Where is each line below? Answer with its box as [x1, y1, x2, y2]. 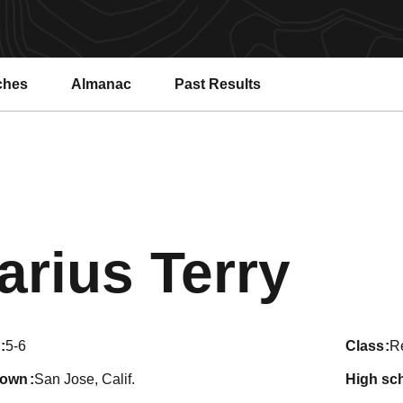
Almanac [71, 76, 131, 92]
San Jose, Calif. [33, 372, 135, 387]
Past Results [175, 76, 261, 92]
